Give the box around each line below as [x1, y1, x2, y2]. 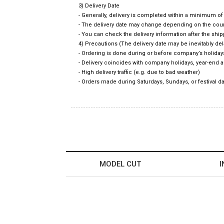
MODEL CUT [99, 159, 141, 168]
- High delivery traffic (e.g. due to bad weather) [78, 68, 200, 75]
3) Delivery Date [78, 2, 119, 9]
